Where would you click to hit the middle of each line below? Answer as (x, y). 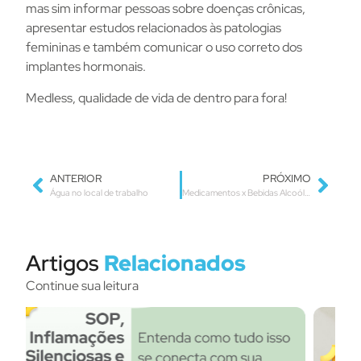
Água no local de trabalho (99, 193)
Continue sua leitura (82, 286)
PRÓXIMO (287, 179)
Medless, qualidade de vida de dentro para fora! (156, 98)
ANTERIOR (76, 179)
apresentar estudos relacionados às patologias (154, 28)
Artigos (65, 263)
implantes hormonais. (86, 67)
